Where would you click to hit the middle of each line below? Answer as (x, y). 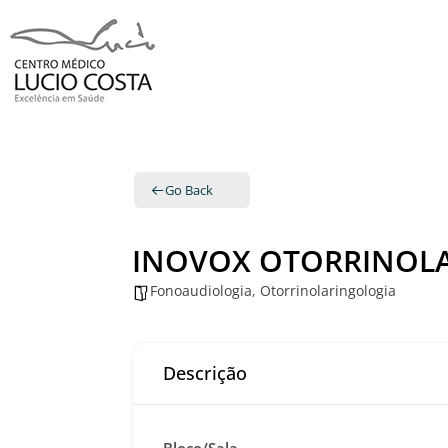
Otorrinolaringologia (328, 290)
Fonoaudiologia (201, 290)
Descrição (205, 373)
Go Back (189, 189)
